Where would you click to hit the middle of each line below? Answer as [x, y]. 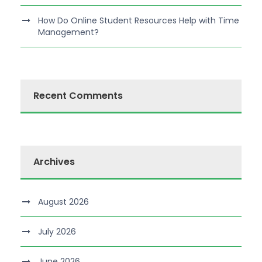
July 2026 [57, 231]
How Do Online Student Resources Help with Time [139, 20]
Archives [54, 161]
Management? [68, 32]
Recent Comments [78, 95]
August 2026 [63, 201]
